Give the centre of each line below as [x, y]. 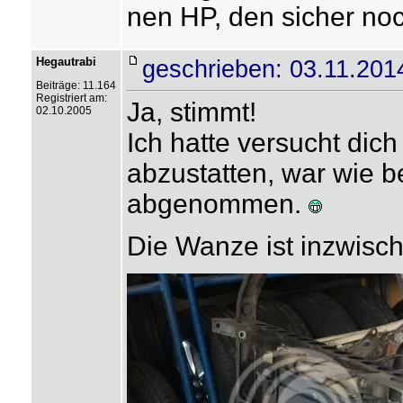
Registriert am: [71, 98]
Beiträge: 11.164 [76, 85]
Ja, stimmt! [191, 112]
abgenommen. [217, 204]
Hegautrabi [66, 62]
